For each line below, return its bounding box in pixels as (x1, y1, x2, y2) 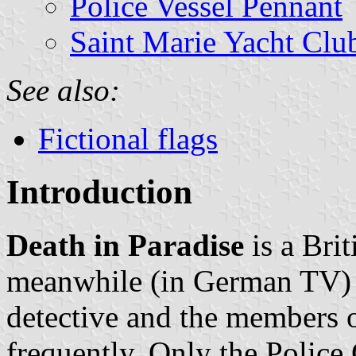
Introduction (6, 172, 192, 211)
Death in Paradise (6, 227, 244, 262)
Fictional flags (38, 121, 218, 156)
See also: (6, 72, 120, 107)
